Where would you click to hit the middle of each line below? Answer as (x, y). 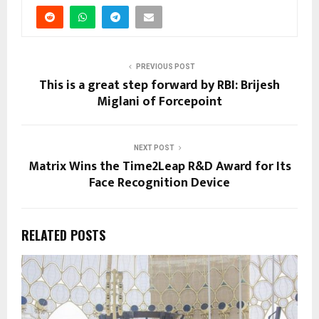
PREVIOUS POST (165, 66)
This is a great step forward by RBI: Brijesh (159, 85)
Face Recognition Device (159, 183)
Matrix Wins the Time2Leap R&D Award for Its (159, 166)
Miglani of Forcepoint (159, 101)
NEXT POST (154, 147)
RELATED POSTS (63, 235)
